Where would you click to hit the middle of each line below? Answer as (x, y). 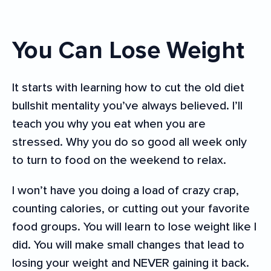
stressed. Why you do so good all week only (129, 142)
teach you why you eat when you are (109, 124)
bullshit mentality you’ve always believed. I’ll (127, 106)
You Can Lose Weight (134, 50)
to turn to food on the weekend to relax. (119, 160)
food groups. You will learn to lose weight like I (134, 227)
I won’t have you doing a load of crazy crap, (126, 190)
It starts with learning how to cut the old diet (128, 87)
